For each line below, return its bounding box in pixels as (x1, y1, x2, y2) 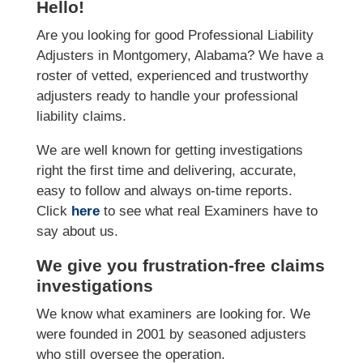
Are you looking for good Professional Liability (36, 28, 314, 44)
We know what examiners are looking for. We (36, 306, 310, 322)
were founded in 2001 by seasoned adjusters (36, 327, 306, 343)
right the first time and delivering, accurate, (36, 163, 297, 179)
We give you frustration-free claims (36, 256, 325, 275)
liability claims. (36, 109, 126, 125)
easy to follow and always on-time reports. (36, 183, 293, 199)
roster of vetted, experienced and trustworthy (36, 68, 309, 84)
